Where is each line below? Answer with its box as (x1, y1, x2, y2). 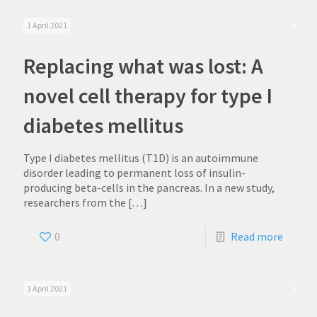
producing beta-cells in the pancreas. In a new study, (23, 180, 275, 195)
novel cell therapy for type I (23, 82, 272, 109)
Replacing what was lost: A (23, 52, 263, 79)
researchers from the (23, 195, 126, 209)
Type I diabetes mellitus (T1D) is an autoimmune (23, 151, 258, 165)
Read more (231, 229, 283, 243)
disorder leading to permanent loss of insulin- (23, 166, 246, 180)
